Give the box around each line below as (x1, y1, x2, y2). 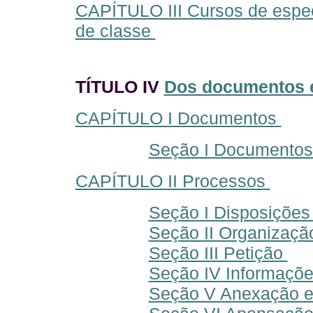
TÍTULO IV (75, 77, 164, 96)
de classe (75, 21, 156, 41)
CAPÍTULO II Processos (75, 171, 270, 191)
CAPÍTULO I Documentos (75, 108, 282, 128)
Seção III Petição (148, 243, 288, 263)
